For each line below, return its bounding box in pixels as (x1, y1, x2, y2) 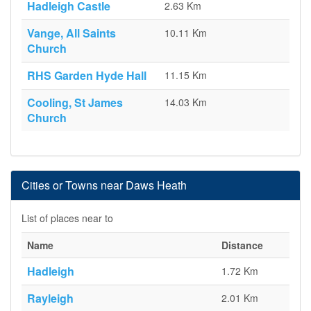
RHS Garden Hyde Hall (27, 67, 146, 83)
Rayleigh (27, 290, 74, 306)
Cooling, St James (27, 94, 123, 110)
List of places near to (22, 211, 113, 225)
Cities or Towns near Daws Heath (22, 177, 187, 193)
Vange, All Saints (27, 25, 116, 41)
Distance (221, 238, 263, 252)
